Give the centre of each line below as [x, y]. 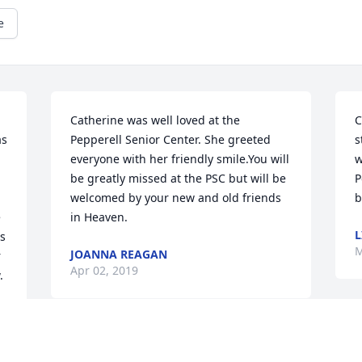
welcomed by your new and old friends [176, 198]
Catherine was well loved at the [156, 120]
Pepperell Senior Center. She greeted [171, 140]
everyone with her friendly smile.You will [180, 159]
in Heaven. [99, 217]
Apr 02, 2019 [105, 271]
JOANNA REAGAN [119, 255]
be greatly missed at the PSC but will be [179, 179]
